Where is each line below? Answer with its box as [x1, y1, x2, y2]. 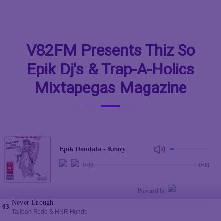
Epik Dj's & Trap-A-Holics [27, 59, 194, 78]
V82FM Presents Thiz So [26, 40, 195, 60]
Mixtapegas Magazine [35, 78, 186, 97]
